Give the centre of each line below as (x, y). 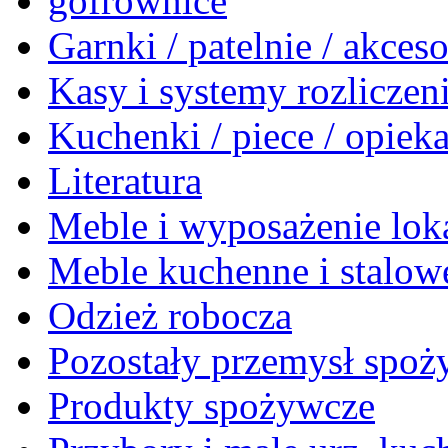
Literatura (125, 180)
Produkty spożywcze (211, 405)
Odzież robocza (170, 315)
